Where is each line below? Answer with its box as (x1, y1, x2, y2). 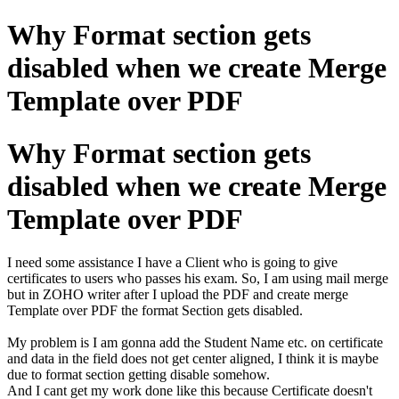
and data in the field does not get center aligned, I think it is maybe (7, 351, 379, 367)
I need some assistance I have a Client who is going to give (7, 255, 338, 271)
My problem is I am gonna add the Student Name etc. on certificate (7, 335, 383, 351)
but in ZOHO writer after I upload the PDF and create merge (7, 287, 348, 303)
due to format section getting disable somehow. (7, 367, 270, 383)
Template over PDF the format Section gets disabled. (7, 303, 303, 319)
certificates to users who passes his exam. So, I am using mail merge (7, 271, 388, 287)
